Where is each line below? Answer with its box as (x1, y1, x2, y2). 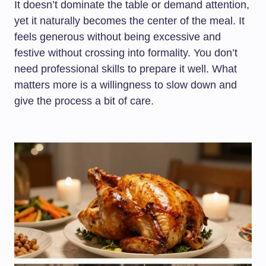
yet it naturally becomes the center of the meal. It (14, 15, 245, 27)
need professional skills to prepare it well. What (14, 63, 237, 75)
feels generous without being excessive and (14, 31, 221, 43)
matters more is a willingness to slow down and (14, 79, 237, 91)
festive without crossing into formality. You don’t (14, 47, 237, 59)
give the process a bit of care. (14, 95, 154, 107)
